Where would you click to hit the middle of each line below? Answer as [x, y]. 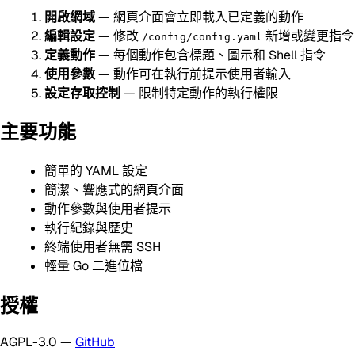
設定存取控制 [82, 93]
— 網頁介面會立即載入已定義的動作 [199, 17]
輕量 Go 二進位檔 [94, 266]
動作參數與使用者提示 [108, 209]
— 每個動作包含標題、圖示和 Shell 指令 [210, 55]
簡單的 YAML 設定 [96, 171]
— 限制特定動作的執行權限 [199, 93]
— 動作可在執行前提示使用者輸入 [193, 74]
